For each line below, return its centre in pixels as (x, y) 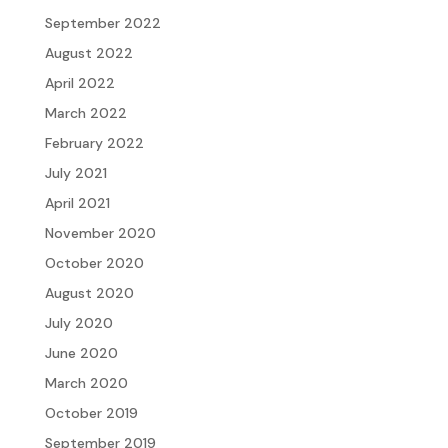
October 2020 (94, 262)
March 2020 (86, 382)
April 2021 (77, 202)
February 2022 (94, 142)
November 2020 (100, 232)
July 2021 (75, 172)
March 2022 (85, 112)
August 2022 (88, 52)
